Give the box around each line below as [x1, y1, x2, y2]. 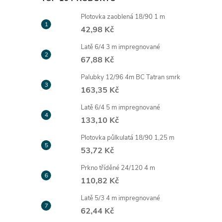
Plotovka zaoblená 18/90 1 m [81, 12, 165, 21]
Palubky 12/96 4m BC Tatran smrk [81, 73, 180, 82]
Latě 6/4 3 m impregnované [81, 43, 160, 52]
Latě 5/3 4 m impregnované [81, 194, 160, 203]
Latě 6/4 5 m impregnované [81, 103, 160, 112]
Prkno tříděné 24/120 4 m [81, 164, 155, 172]
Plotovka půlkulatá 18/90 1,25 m [81, 133, 174, 142]
